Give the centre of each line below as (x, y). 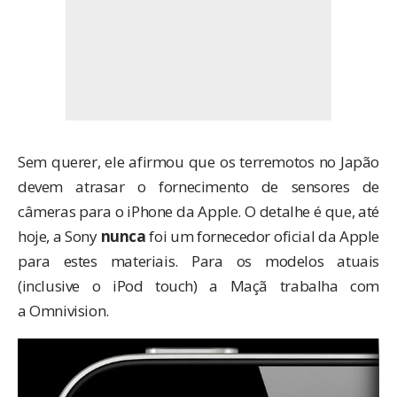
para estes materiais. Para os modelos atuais (198, 261)
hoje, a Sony (59, 237)
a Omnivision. (63, 311)
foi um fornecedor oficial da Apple (262, 237)
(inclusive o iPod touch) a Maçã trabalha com (198, 286)
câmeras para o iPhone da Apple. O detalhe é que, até (198, 212)
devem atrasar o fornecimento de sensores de (198, 187)
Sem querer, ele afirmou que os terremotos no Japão (198, 162)
